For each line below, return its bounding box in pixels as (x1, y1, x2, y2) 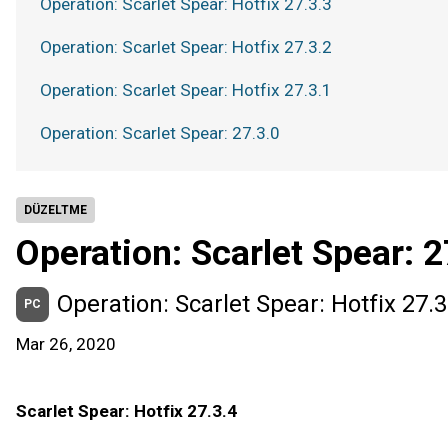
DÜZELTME (24, 203, 87, 217)
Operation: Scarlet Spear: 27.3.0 (40, 123, 280, 143)
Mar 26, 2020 (16, 334, 116, 354)
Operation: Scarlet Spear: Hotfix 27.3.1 (40, 80, 332, 100)
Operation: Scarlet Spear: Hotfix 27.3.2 (40, 37, 332, 57)
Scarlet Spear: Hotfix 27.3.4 (16, 401, 237, 421)
